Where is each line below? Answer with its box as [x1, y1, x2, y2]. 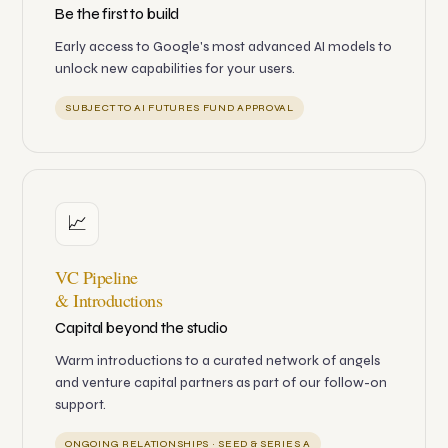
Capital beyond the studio [55, 319, 228, 338]
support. [55, 397, 107, 414]
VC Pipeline [55, 265, 138, 290]
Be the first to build [55, 5, 180, 24]
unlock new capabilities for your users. [55, 61, 296, 78]
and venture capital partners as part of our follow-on [55, 375, 388, 392]
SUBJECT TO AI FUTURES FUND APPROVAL [65, 102, 294, 115]
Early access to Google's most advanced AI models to [55, 39, 393, 56]
